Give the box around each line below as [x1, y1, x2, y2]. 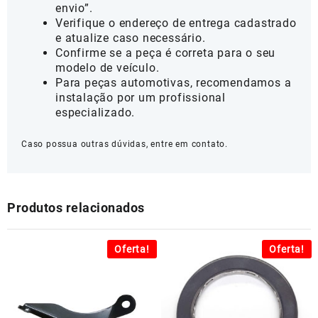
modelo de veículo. [55, 61, 160, 75]
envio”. [55, 1, 93, 16]
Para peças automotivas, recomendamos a [55, 76, 292, 90]
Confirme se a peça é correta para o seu [55, 46, 276, 60]
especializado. [55, 106, 136, 120]
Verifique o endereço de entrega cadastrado [55, 16, 297, 31]
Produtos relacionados [7, 200, 145, 216]
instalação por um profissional [55, 91, 226, 105]
